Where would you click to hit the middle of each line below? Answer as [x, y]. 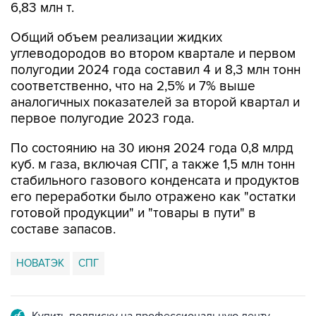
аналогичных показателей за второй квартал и [155, 103]
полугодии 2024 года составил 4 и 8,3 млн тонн [156, 70]
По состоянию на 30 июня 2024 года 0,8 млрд [152, 148]
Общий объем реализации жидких [116, 38]
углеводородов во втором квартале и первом [153, 54]
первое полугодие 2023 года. [102, 119]
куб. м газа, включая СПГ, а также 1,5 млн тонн [153, 165]
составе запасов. [63, 230]
